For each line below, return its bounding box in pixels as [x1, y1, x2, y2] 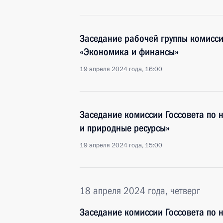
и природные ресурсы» [80, 122, 170, 134]
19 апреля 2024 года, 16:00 [80, 65, 162, 74]
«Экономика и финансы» [80, 46, 179, 58]
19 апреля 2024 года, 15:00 [80, 141, 162, 150]
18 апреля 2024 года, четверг [80, 185, 200, 197]
